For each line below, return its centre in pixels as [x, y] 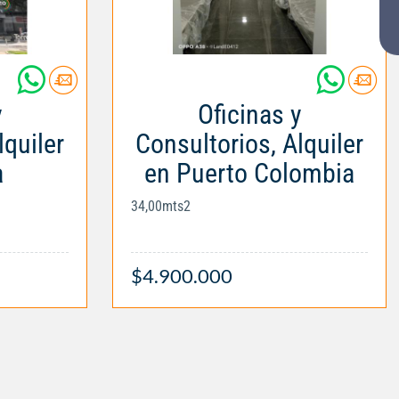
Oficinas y [249, 114]
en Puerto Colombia [249, 173]
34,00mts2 [161, 206]
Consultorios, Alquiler [249, 143]
